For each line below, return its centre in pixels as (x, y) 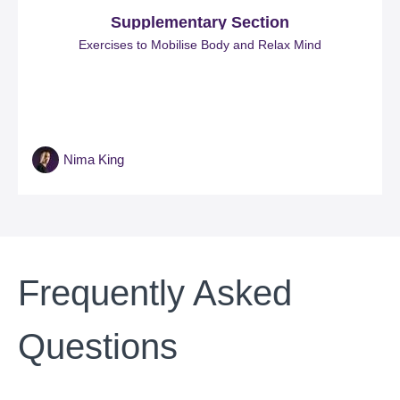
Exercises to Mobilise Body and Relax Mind (200, 45)
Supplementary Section (200, 23)
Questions (98, 347)
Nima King (94, 160)
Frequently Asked (155, 293)
